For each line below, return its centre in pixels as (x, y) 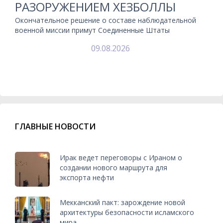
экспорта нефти (87, 178)
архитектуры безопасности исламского (127, 213)
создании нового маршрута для (113, 168)
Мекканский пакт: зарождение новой (122, 203)
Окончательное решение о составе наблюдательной (106, 20)
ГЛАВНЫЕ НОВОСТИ (55, 126)
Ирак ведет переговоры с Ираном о (121, 158)
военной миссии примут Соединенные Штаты (92, 30)
